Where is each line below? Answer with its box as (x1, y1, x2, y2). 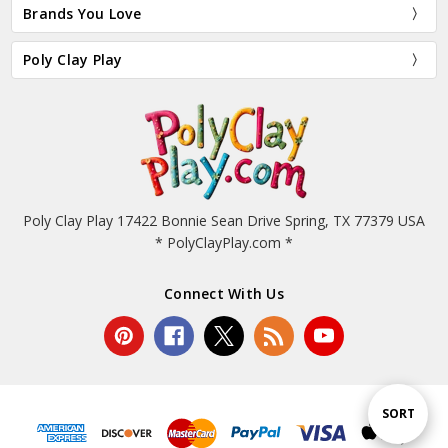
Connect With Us (164, 284, 284, 304)
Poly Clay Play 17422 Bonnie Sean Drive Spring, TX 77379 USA (23, 211, 425, 231)
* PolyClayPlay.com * (155, 233, 293, 253)
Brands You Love (23, 3, 141, 23)
